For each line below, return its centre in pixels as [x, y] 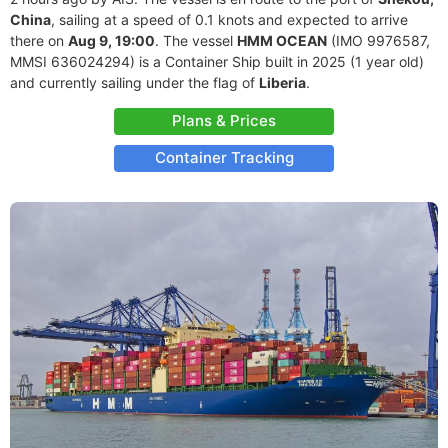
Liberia [282, 82]
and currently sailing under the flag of [134, 82]
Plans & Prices [224, 120]
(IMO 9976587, [378, 40]
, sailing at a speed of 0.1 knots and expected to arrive [229, 19]
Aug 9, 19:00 [111, 40]
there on [39, 40]
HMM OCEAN [282, 40]
